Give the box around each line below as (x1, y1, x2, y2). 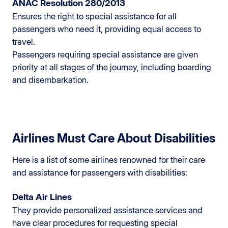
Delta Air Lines (12, 191, 72, 202)
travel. (12, 36, 35, 47)
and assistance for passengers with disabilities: (12, 167, 187, 178)
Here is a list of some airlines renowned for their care (12, 154, 205, 165)
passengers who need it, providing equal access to (12, 23, 201, 34)
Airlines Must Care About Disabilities (12, 130, 215, 146)
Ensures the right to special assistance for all (12, 11, 177, 21)
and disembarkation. (12, 74, 89, 85)
